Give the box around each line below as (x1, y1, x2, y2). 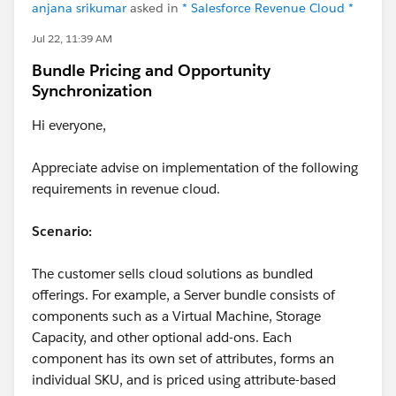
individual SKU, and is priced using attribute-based (32, 371, 336, 388)
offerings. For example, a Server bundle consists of (32, 286, 335, 303)
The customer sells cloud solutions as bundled (32, 265, 313, 282)
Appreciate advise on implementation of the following (32, 159, 358, 176)
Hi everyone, (32, 117, 110, 133)
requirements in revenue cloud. (32, 180, 224, 197)
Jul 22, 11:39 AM (32, 31, 112, 46)
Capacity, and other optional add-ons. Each (32, 329, 292, 346)
